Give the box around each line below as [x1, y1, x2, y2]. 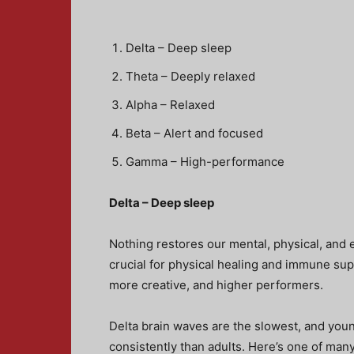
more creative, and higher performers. [109, 277, 323, 292]
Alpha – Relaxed [126, 97, 215, 112]
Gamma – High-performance [126, 154, 284, 169]
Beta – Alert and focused [126, 126, 263, 141]
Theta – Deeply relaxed [126, 69, 255, 84]
